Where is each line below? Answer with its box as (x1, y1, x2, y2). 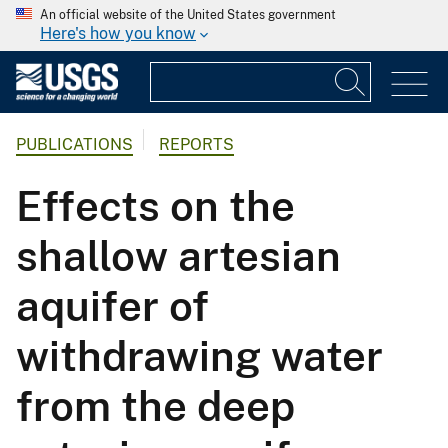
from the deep (16, 381, 295, 431)
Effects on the (16, 181, 295, 231)
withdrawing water (16, 331, 383, 381)
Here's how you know (40, 24, 196, 43)
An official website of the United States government (40, 8, 336, 22)
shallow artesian (16, 231, 341, 281)
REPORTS (159, 135, 234, 155)
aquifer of (16, 281, 209, 331)
